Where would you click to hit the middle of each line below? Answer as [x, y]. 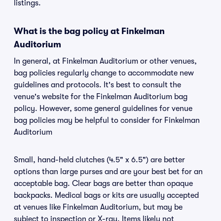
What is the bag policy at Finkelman [89, 31]
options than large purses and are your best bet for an [108, 172]
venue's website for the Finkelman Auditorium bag [101, 97]
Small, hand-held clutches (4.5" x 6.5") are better [99, 160]
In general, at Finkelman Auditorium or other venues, [105, 61]
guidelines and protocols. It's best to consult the [97, 85]
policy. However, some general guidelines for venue [103, 109]
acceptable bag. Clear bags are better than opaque [103, 184]
